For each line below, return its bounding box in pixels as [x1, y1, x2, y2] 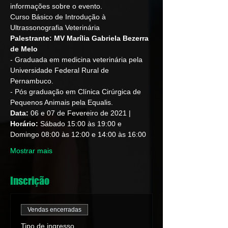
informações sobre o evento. [10, 2, 102, 10]
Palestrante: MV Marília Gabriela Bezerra [10, 34, 151, 42]
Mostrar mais [10, 147, 52, 155]
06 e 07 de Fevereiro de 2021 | [28, 109, 133, 117]
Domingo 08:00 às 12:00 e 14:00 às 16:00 [10, 130, 146, 138]
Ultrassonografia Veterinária [10, 23, 100, 32]
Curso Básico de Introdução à [10, 13, 108, 21]
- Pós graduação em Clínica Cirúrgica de [10, 88, 143, 96]
